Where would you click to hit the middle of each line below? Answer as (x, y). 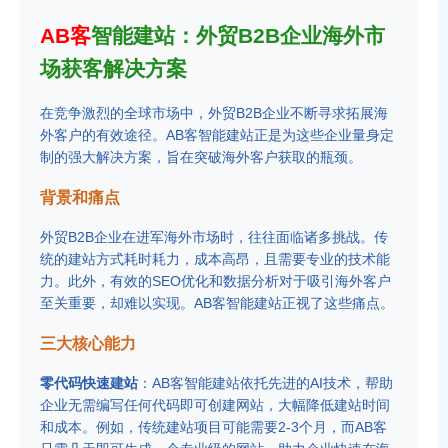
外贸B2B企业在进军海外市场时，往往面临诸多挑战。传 (214, 237)
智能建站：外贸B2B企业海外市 (238, 35)
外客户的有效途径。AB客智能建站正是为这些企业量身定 (217, 135)
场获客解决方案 (113, 68)
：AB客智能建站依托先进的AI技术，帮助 (265, 383)
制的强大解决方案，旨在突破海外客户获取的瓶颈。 (201, 157)
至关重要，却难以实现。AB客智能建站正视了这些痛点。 (217, 303)
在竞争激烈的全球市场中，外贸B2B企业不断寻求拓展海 (214, 113)
